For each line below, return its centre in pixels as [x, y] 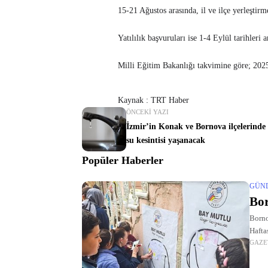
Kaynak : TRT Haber [153, 100]
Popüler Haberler [123, 160]
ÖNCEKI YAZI [147, 112]
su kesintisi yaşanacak [166, 140]
